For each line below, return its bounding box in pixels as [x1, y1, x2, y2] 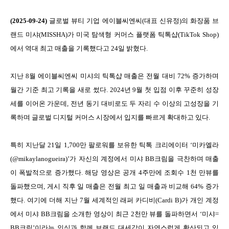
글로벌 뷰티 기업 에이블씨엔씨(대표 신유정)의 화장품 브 [49, 16, 219, 25]
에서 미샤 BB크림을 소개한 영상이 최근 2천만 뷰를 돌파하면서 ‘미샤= [10, 210, 219, 218]
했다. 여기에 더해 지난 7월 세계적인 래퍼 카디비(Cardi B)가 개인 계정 [10, 196, 219, 204]
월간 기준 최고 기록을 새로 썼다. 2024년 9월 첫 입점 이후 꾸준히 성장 [10, 85, 219, 94]
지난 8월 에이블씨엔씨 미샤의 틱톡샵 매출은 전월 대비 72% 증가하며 [10, 72, 219, 80]
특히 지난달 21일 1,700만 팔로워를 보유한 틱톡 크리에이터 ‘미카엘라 [10, 141, 219, 149]
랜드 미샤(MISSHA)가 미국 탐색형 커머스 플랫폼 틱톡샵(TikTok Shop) [10, 30, 219, 38]
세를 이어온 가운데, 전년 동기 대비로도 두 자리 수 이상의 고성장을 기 [10, 99, 219, 107]
